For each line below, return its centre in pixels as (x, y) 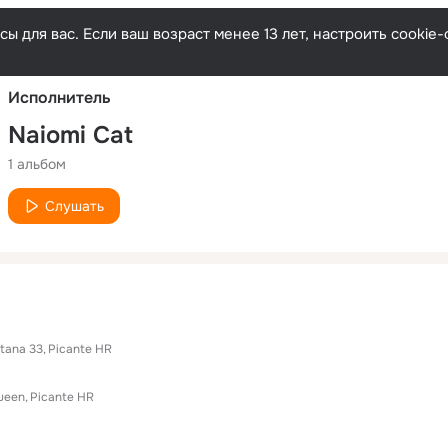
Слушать (74, 205)
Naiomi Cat (70, 134)
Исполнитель (59, 97)
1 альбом (37, 163)
